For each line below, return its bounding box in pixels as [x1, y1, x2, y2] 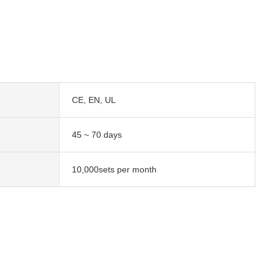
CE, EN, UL [71, 94, 116, 105]
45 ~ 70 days [71, 129, 122, 140]
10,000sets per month [71, 164, 157, 174]
